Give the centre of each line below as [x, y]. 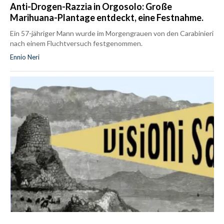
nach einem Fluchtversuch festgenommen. [76, 43]
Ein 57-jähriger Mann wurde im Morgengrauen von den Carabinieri [112, 33]
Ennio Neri [25, 57]
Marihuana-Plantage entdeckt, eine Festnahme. [107, 17]
